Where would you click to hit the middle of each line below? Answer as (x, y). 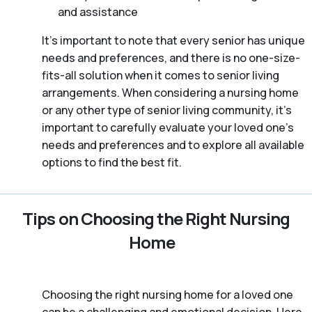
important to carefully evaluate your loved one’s (168, 128)
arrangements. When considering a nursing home (170, 93)
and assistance (97, 12)
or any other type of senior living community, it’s (167, 110)
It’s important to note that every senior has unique (173, 41)
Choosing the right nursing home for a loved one (167, 295)
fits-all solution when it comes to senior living (161, 76)
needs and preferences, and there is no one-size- (171, 58)
